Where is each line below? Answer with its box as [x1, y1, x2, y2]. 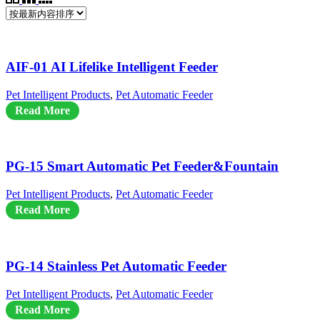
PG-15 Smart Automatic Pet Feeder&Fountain [6, 159, 279, 174]
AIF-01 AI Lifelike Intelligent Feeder [6, 59, 218, 74]
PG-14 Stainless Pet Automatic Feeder [6, 258, 226, 274]
